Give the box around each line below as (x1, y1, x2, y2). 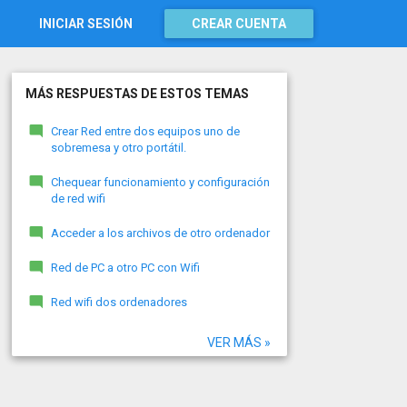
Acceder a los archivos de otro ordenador (50, 226, 270, 240)
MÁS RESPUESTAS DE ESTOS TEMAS (25, 86, 249, 101)
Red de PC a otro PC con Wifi (50, 261, 200, 274)
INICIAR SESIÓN (39, 16, 133, 31)
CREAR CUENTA (192, 16, 286, 31)
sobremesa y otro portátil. (50, 141, 186, 154)
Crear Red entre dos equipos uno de (50, 124, 240, 138)
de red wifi (50, 192, 105, 205)
